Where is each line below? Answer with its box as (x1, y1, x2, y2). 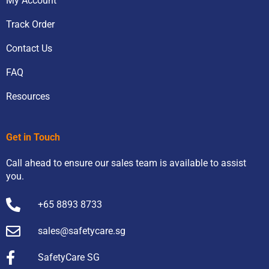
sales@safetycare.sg (38, 225, 125, 237)
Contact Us (6, 43, 52, 55)
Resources (6, 91, 50, 103)
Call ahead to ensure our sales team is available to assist (6, 157, 246, 169)
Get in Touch (6, 131, 60, 144)
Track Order (6, 19, 55, 31)
